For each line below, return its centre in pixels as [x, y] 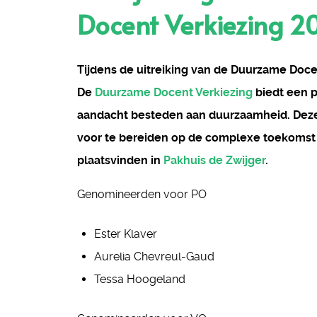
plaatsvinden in [119, 160]
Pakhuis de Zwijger [214, 160]
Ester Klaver [126, 234]
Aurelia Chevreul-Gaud [154, 257]
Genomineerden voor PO [142, 194]
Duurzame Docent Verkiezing [174, 92]
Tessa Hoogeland [140, 279]
